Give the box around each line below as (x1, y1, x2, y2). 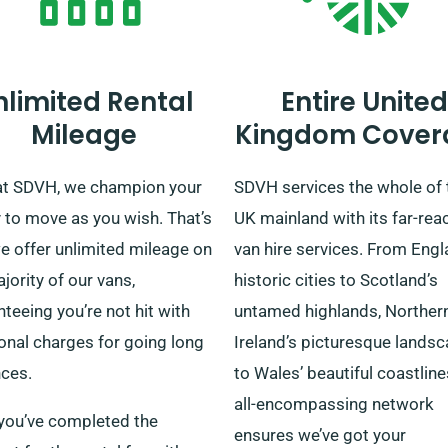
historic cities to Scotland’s (234, 269, 438, 290)
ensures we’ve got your (234, 424, 406, 445)
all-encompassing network (234, 393, 434, 414)
